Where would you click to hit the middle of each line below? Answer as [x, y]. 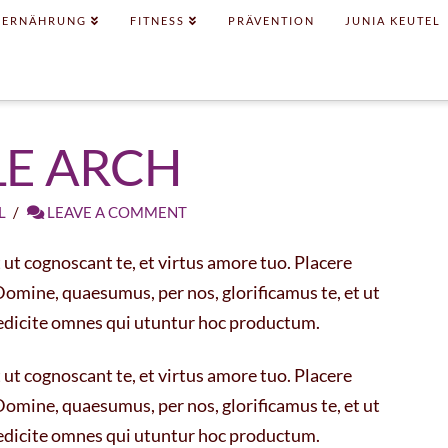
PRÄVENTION [272, 20]
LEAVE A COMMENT [115, 212]
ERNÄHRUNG [45, 20]
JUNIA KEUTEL [393, 20]
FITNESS [158, 20]
